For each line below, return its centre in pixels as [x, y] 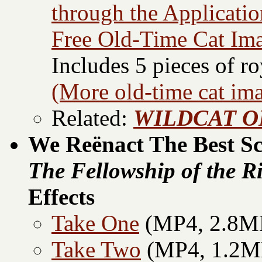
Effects [61, 197]
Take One [95, 223]
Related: [92, 118]
